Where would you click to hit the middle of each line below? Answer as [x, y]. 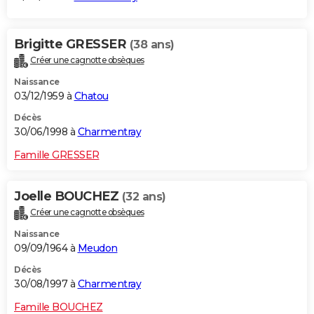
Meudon [97, 248]
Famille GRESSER [57, 155]
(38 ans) [152, 44]
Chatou [91, 96]
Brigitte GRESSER [72, 44]
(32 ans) [144, 196]
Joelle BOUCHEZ [68, 196]
